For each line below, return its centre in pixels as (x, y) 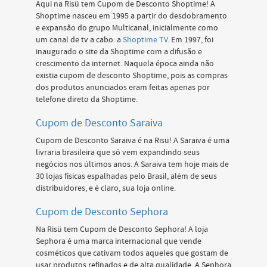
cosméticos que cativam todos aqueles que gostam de (132, 253)
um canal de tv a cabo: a (79, 40)
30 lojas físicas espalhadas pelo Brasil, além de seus (126, 176)
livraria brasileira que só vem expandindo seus (118, 153)
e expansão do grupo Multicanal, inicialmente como (127, 28)
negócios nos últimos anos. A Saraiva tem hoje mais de (132, 164)
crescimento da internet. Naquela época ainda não (125, 64)
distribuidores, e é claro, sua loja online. (106, 188)
